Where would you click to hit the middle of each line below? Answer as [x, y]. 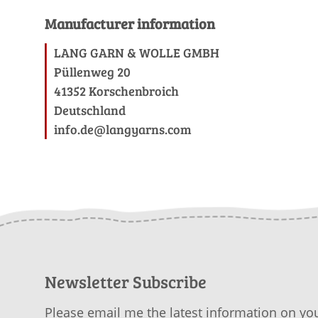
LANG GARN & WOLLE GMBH [137, 53]
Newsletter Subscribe [126, 281]
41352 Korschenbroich [116, 91]
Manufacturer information [130, 23]
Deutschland [90, 110]
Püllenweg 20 [92, 72]
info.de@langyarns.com [123, 129]
